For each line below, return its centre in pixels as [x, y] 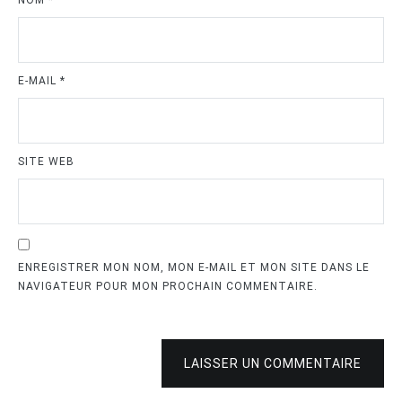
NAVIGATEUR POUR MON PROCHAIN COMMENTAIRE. [168, 287]
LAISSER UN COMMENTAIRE [273, 364]
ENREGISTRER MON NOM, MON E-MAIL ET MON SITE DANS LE [194, 268]
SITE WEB [46, 162]
